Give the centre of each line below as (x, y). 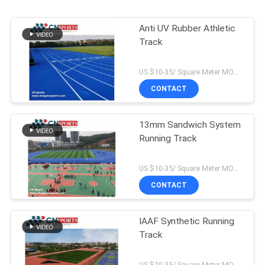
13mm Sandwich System (190, 125)
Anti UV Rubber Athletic (188, 29)
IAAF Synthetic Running (187, 221)
